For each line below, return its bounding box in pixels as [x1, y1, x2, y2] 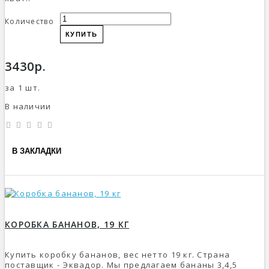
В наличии [5, 100, 52, 112]
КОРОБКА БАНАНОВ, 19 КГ [5, 219, 130, 231]
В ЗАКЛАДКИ [12, 147, 61, 156]
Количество [5, 16, 54, 26]
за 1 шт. [5, 82, 41, 93]
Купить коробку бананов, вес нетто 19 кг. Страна [5, 249, 231, 261]
